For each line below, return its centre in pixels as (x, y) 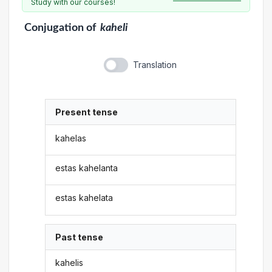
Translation (155, 65)
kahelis (70, 263)
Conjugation (54, 28)
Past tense (80, 237)
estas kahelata (84, 198)
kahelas (71, 138)
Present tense (87, 112)
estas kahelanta (87, 168)
